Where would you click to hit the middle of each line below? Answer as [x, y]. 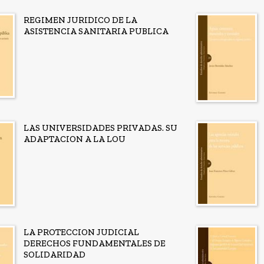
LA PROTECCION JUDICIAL [81, 232]
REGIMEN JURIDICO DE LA [80, 20]
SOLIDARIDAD [55, 254]
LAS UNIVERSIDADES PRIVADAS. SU [100, 128]
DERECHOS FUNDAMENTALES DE [95, 243]
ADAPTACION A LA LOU [75, 139]
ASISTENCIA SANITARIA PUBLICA [96, 31]
